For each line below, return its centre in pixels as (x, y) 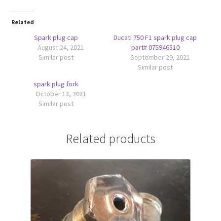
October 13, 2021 (61, 93)
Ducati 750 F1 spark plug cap (155, 37)
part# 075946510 (155, 47)
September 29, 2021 (160, 57)
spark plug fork (56, 84)
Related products (110, 138)
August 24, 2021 (61, 47)
